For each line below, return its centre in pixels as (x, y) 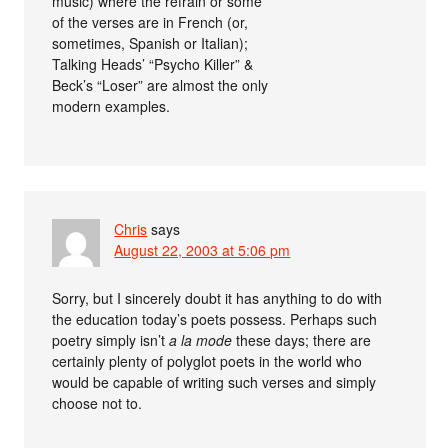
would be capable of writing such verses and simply (214, 382)
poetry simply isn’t (111, 340)
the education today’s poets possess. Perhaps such (215, 319)
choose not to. (97, 403)
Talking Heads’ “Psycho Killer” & (153, 64)
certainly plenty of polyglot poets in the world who (207, 361)
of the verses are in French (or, (150, 22)
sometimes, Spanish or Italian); (150, 43)
